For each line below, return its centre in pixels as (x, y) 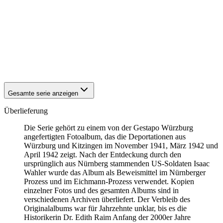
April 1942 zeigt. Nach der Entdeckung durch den (103, 154)
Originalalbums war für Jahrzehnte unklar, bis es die (105, 208)
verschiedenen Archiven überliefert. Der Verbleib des (107, 199)
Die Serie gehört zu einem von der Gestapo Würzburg (109, 127)
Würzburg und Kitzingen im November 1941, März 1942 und (121, 145)
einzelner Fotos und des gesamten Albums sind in (101, 190)
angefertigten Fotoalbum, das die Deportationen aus (105, 136)
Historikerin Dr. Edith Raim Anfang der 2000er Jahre (107, 217)
